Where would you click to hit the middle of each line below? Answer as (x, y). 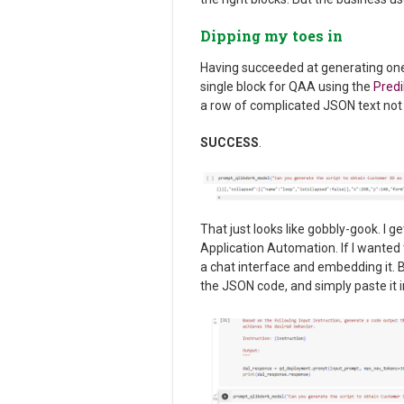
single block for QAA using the (287, 86)
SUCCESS (230, 142)
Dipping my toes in (271, 35)
